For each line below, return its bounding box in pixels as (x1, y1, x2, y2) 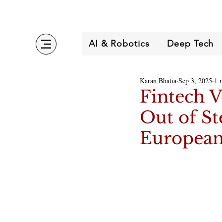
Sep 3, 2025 (178, 75, 212, 85)
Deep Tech (167, 38, 214, 49)
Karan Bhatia (140, 75, 176, 85)
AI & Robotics (88, 38, 150, 49)
